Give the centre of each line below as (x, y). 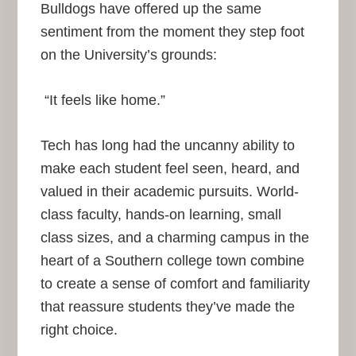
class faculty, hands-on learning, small (161, 215)
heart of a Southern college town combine (172, 261)
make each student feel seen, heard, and (170, 169)
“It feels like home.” (103, 101)
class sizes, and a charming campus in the (174, 238)
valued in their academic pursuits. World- (169, 192)
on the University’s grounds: (128, 55)
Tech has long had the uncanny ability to (167, 146)
